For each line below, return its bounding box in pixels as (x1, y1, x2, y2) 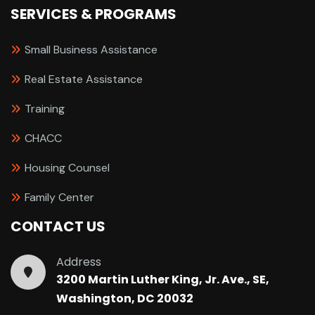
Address (56, 253, 101, 270)
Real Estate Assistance (25, 71, 143, 86)
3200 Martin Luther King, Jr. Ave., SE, (56, 271, 269, 288)
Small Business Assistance (25, 41, 157, 57)
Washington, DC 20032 (56, 290, 193, 307)
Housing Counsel (25, 160, 110, 175)
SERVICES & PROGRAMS (11, 4, 176, 24)
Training (25, 101, 65, 116)
